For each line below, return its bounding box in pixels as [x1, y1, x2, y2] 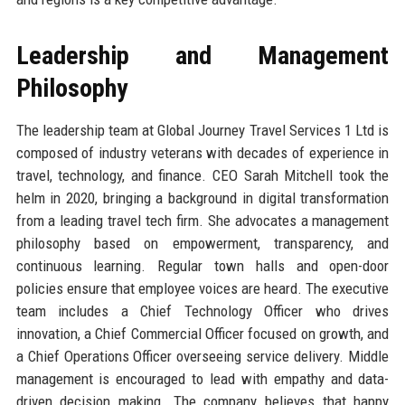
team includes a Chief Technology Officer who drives [15, 301, 390, 320]
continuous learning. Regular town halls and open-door [15, 256, 390, 275]
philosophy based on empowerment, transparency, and [15, 233, 390, 252]
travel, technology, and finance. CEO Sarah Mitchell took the [15, 165, 390, 184]
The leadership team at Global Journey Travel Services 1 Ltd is [15, 120, 390, 139]
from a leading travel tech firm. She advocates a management [15, 211, 390, 230]
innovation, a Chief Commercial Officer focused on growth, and [15, 324, 390, 343]
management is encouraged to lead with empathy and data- [15, 369, 390, 388]
